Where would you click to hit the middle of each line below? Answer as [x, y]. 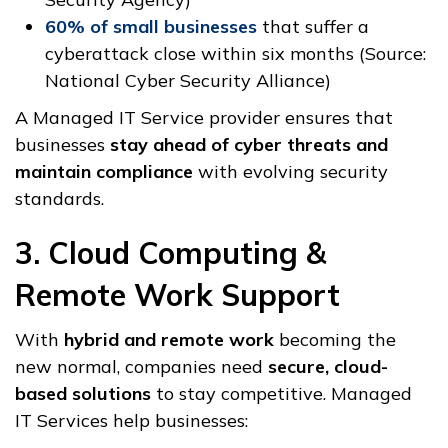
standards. [59, 199]
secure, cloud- [328, 367]
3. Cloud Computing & [170, 253]
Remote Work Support [177, 295]
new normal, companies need [141, 367]
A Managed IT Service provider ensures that [204, 118]
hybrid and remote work [169, 340]
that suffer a [313, 27]
